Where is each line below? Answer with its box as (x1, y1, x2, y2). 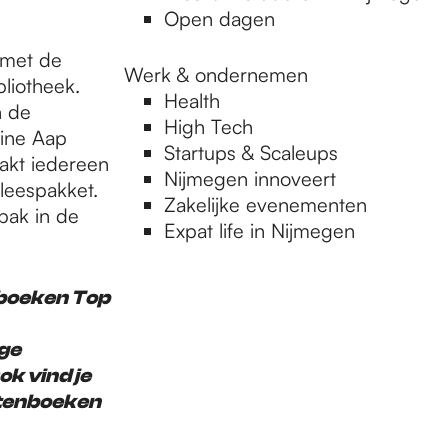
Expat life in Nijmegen (164, 218, 355, 243)
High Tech (164, 114, 253, 139)
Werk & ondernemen (124, 62, 308, 87)
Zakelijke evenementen (164, 192, 367, 217)
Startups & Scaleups (164, 140, 338, 165)
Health (164, 88, 220, 113)
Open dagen (164, 6, 275, 31)
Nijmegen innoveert (164, 166, 336, 191)
